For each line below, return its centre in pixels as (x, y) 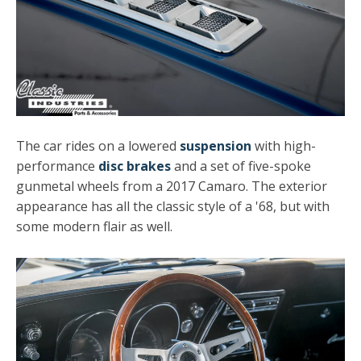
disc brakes (135, 166)
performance (57, 166)
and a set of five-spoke (241, 166)
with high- (284, 146)
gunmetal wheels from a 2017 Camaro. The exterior (172, 187)
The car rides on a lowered (98, 146)
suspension (216, 146)
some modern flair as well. (94, 227)
